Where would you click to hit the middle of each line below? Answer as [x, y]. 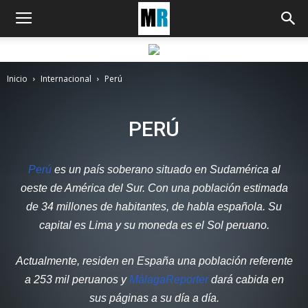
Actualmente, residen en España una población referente [154, 261]
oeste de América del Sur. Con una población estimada [154, 188]
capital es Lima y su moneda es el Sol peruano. [154, 225]
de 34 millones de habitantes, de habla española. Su [154, 207]
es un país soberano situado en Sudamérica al [166, 169]
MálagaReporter [168, 279]
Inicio [17, 79]
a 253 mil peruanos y [77, 279]
